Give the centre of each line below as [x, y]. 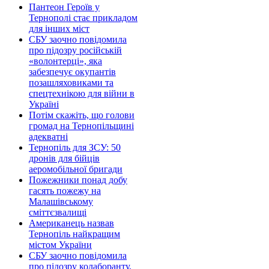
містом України [60, 244]
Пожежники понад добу [78, 180]
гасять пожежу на [65, 190]
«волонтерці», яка [65, 61]
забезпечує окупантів [72, 71]
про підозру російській [75, 50]
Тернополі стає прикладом [83, 17]
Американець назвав [71, 223]
